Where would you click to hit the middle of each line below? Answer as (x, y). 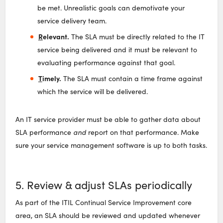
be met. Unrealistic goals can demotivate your (111, 7)
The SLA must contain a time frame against (132, 78)
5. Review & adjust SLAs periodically (104, 184)
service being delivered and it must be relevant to (117, 49)
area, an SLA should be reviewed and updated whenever (108, 215)
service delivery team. (72, 20)
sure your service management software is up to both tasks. (111, 145)
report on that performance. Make (143, 132)
